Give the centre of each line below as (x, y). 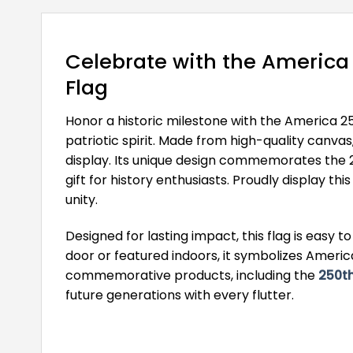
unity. (82, 200)
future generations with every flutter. (180, 295)
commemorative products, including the (192, 275)
